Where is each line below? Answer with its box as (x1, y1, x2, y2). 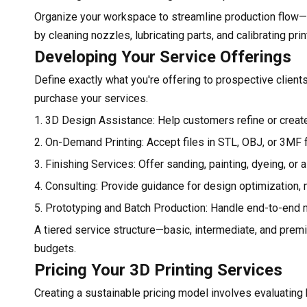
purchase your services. (34, 91, 148, 105)
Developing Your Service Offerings (34, 47, 291, 66)
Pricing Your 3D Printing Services (34, 260, 282, 280)
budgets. (34, 241, 76, 255)
